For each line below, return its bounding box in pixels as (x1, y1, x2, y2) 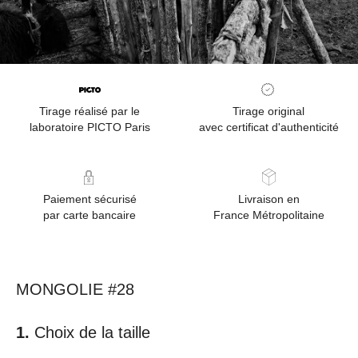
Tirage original (233, 105, 304, 117)
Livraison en (237, 193, 300, 205)
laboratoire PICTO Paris (29, 121, 150, 133)
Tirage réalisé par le (39, 105, 140, 117)
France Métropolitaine (213, 209, 324, 221)
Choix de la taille (34, 324, 150, 341)
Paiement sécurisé (42, 193, 137, 205)
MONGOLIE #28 (16, 280, 134, 298)
